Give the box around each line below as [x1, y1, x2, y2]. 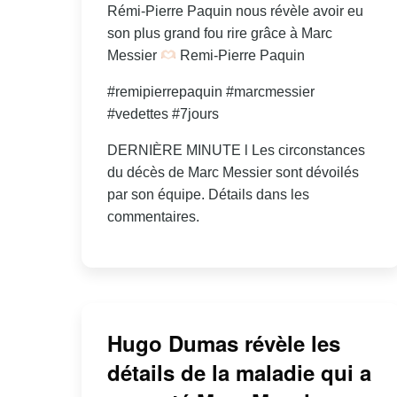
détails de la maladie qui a [106, 356, 371, 387]
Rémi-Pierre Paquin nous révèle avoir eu [106, 4, 363, 19]
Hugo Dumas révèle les [106, 327, 340, 358]
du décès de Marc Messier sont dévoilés [106, 165, 359, 181]
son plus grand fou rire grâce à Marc [106, 26, 332, 42]
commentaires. [106, 209, 199, 225]
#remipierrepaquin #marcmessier [106, 84, 315, 100]
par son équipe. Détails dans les [106, 187, 309, 203]
